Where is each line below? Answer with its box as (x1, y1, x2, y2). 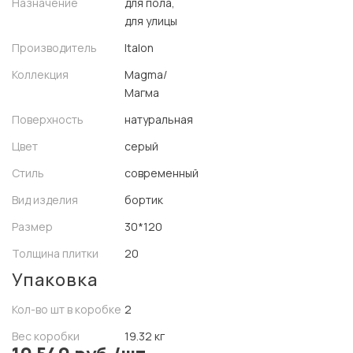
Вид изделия (12, 192, 78, 207)
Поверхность (12, 112, 84, 127)
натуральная (124, 112, 193, 127)
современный (124, 165, 199, 180)
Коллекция (12, 67, 69, 82)
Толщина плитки (12, 246, 98, 261)
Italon (124, 40, 154, 55)
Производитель (12, 40, 97, 55)
